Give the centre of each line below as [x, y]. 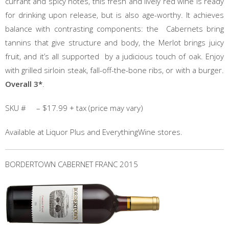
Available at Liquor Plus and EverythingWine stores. [94, 132]
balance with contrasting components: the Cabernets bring [114, 29]
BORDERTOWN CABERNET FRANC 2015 [72, 164]
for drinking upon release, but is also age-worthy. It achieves [114, 15]
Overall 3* [24, 84]
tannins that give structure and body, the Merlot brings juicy [114, 42]
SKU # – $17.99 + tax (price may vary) [74, 108]
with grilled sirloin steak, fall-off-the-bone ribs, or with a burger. [114, 70]
